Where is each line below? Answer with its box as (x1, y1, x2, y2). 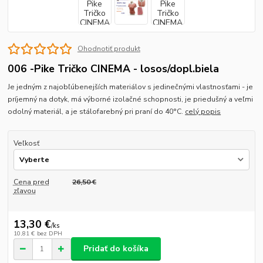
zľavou (13, 186, 36, 196)
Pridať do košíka (83, 243, 149, 255)
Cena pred (13, 177, 49, 187)
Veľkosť (13, 138, 39, 148)
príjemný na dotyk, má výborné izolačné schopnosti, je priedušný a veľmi (8, 94, 254, 104)
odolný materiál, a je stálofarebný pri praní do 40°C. (8, 106, 186, 116)
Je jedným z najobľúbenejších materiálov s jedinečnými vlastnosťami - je (8, 82, 254, 92)
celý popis (185, 106, 221, 116)
